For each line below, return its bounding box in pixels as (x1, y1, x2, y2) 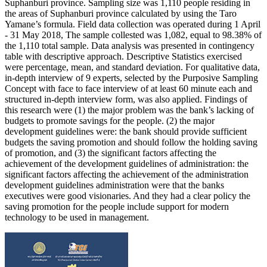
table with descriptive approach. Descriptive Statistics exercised (5, 51, 242, 62)
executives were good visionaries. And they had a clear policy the (5, 191, 250, 201)
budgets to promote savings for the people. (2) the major (5, 116, 215, 126)
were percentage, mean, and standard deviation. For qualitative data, (5, 62, 260, 73)
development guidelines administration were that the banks (5, 180, 224, 191)
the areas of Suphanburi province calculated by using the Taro (5, 8, 237, 19)
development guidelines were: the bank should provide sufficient (5, 126, 247, 137)
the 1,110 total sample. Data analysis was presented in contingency (5, 41, 254, 51)
